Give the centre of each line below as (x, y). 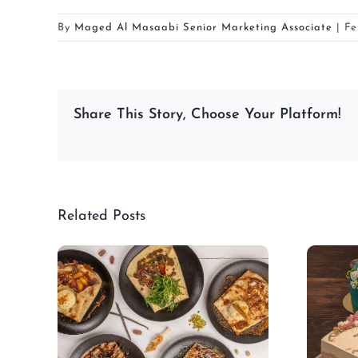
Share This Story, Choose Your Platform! (207, 114)
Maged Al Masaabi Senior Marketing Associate (203, 27)
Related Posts (101, 216)
